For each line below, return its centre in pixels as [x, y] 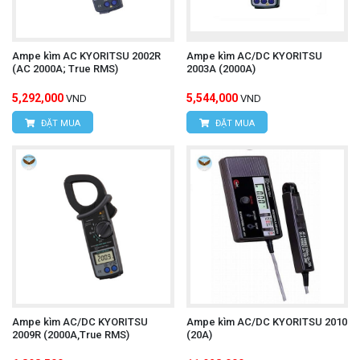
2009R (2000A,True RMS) [71, 334]
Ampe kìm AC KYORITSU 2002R [86, 56]
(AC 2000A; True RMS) [65, 69]
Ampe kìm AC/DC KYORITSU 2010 [266, 321]
